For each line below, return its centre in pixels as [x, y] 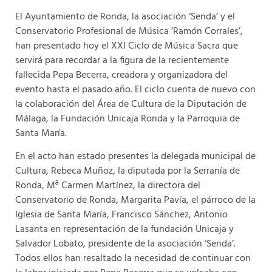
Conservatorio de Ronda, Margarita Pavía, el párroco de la [135, 200]
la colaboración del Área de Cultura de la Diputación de [131, 104]
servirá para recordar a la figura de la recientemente [122, 60]
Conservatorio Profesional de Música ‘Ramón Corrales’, [129, 31]
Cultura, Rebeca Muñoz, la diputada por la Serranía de [127, 171]
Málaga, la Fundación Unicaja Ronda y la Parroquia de [127, 119]
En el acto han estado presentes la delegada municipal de [135, 156]
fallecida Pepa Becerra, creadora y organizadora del [121, 75]
